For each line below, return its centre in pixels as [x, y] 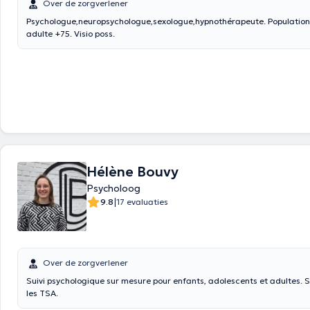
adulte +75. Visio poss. [71, 34]
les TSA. [42, 293]
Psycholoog [113, 188]
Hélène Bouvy [133, 172]
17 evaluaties [142, 202]
